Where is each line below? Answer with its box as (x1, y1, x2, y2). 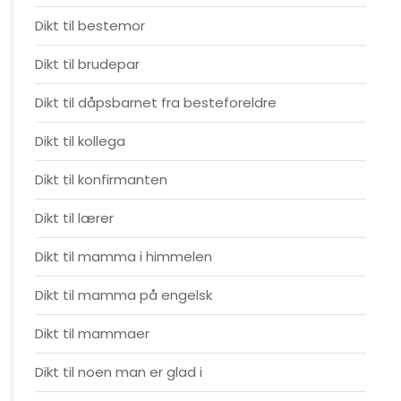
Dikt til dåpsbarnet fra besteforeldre (35, 93, 277, 112)
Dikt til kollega (35, 132, 125, 150)
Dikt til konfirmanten (35, 170, 167, 189)
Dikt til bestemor (35, 16, 145, 35)
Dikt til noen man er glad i (35, 363, 202, 381)
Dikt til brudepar (35, 55, 140, 73)
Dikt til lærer (35, 209, 114, 227)
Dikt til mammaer (35, 324, 149, 343)
